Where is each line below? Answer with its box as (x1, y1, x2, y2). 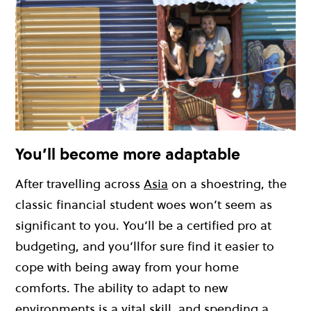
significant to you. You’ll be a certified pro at (15, 217, 271, 235)
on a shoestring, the (168, 175, 287, 193)
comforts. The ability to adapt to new (15, 279, 228, 297)
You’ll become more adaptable (15, 143, 240, 165)
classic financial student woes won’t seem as (15, 196, 272, 214)
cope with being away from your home (15, 258, 239, 276)
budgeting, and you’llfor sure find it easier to (15, 237, 274, 255)
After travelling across (15, 175, 144, 193)
